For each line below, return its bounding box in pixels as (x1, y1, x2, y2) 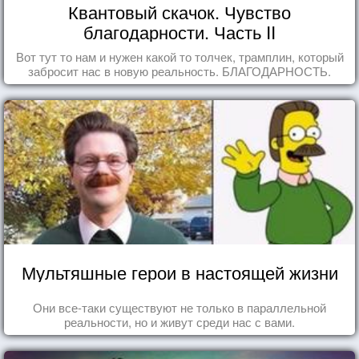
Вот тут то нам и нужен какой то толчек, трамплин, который (15, 47, 344, 65)
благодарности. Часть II (83, 18, 276, 44)
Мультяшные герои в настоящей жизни (21, 259, 338, 284)
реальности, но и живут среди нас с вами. (64, 313, 295, 330)
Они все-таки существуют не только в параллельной (33, 298, 326, 316)
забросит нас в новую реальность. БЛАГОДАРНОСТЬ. (28, 62, 331, 79)
